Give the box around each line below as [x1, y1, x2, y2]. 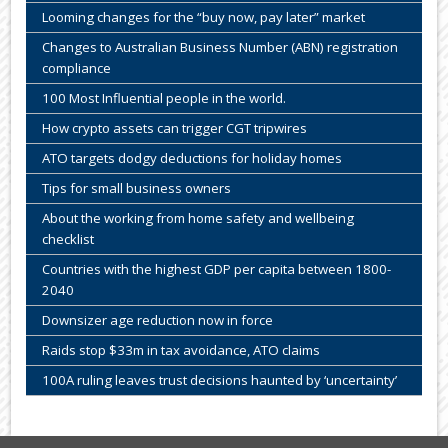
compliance [42, 59, 112, 78]
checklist [42, 230, 95, 249]
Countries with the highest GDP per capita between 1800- [42, 260, 392, 279]
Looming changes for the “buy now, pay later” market [42, 8, 366, 27]
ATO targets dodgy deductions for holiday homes [42, 149, 343, 168]
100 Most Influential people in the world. [42, 89, 287, 108]
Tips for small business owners [42, 179, 232, 198]
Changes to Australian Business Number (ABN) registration [42, 38, 399, 57]
